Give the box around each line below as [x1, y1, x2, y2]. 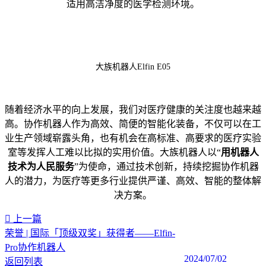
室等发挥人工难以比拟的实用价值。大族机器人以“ [7, 147, 221, 157]
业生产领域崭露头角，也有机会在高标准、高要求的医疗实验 [5, 132, 261, 143]
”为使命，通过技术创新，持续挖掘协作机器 [74, 161, 259, 172]
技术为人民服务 [7, 161, 74, 172]
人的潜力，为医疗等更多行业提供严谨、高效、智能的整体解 [5, 175, 261, 186]
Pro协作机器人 [5, 242, 65, 252]
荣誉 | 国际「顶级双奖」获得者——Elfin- [5, 227, 175, 238]
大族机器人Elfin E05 [96, 62, 170, 71]
